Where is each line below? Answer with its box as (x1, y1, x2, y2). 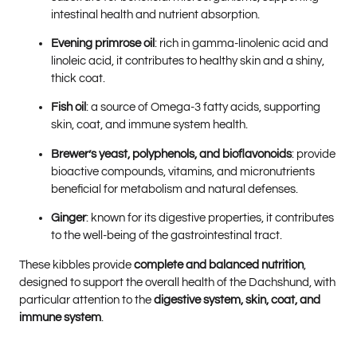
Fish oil (51, 101, 86, 114)
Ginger (51, 212, 86, 225)
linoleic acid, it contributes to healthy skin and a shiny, (51, 55, 324, 68)
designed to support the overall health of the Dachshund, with (19, 276, 335, 288)
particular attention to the (19, 293, 154, 306)
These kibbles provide (19, 258, 134, 271)
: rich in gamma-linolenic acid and (155, 37, 328, 50)
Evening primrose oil (51, 37, 155, 50)
